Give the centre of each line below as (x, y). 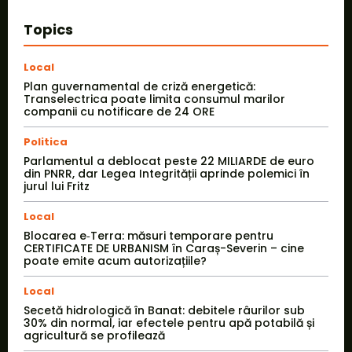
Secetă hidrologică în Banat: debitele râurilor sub (164, 311)
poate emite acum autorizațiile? (115, 261)
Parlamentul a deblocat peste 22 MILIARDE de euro (169, 161)
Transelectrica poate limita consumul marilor (154, 99)
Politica (46, 142)
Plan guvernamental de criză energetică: (139, 87)
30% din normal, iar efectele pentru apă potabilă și (169, 323)
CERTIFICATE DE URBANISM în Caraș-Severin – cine (164, 249)
